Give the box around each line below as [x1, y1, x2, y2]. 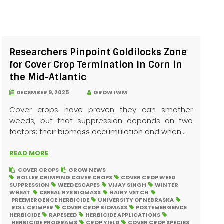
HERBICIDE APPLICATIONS [85, 211, 161, 219]
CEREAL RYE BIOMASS [39, 188, 101, 197]
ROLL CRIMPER [11, 203, 54, 212]
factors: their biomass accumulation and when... [9, 126, 186, 137]
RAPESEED [49, 211, 77, 219]
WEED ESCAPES [58, 181, 100, 189]
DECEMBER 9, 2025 [14, 88, 69, 97]
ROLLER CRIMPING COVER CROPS [17, 173, 113, 182]
